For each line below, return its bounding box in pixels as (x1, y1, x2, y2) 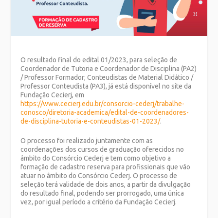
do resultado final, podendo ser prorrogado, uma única (20, 189, 184, 197)
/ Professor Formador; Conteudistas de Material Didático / (20, 73, 194, 81)
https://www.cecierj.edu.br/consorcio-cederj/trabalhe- (20, 99, 185, 108)
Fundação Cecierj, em (20, 91, 85, 99)
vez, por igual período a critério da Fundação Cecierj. (20, 198, 177, 206)
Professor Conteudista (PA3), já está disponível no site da (20, 82, 192, 90)
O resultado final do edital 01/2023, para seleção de (20, 55, 178, 64)
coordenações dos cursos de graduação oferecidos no (20, 145, 184, 153)
